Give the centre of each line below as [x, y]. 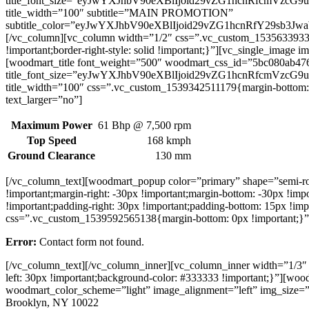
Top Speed [51, 140]
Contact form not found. [90, 241]
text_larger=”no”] [44, 99]
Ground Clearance [51, 155]
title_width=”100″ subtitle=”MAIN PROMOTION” [119, 12]
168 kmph [169, 140]
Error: [21, 241]
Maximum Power [51, 125]
